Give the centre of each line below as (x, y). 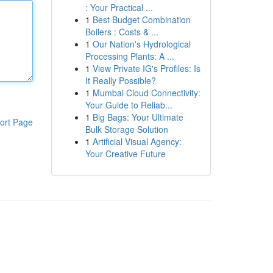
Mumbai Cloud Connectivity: (146, 93)
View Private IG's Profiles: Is (146, 68)
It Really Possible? (120, 80)
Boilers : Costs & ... (122, 32)
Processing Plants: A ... (129, 56)
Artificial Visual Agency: (137, 141)
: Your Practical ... (119, 7)
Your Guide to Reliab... (129, 105)
